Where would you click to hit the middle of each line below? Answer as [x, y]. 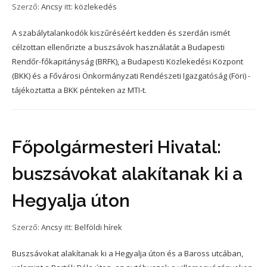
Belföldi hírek [98, 227]
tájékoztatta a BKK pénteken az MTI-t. [79, 90]
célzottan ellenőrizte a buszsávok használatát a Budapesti [118, 47]
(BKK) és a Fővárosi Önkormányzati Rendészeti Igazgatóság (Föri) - [131, 76]
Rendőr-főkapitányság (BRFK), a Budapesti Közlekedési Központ [128, 61]
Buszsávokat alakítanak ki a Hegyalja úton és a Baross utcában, [128, 253]
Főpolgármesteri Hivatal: [117, 147]
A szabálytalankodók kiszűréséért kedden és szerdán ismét [121, 33]
